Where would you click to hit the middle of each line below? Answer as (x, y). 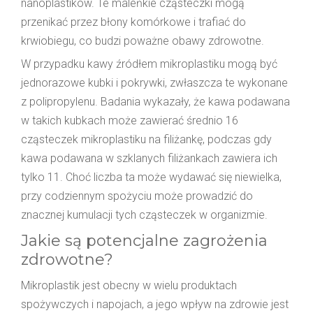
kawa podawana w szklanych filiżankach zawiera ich (149, 158)
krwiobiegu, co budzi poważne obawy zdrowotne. (143, 41)
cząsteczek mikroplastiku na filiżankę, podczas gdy (146, 139)
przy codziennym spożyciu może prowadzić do (137, 196)
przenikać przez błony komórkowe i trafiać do (133, 22)
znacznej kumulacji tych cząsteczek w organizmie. (144, 214)
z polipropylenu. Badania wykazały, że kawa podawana (155, 101)
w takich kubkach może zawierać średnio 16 (130, 120)
